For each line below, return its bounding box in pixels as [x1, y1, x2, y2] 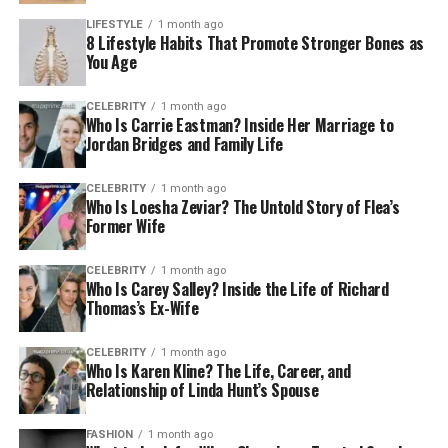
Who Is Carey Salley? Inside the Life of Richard [85, 276, 389, 301]
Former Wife [85, 213, 166, 238]
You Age [85, 49, 137, 74]
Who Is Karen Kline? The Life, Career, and [85, 358, 351, 383]
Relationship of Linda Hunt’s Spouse [85, 377, 319, 402]
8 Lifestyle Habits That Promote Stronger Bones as [85, 30, 424, 55]
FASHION [85, 427, 133, 441]
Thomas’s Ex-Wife [85, 295, 199, 320]
